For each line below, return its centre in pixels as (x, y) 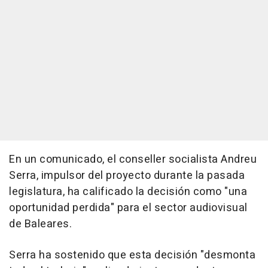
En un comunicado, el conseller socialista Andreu (133, 160)
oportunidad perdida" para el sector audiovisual (128, 208)
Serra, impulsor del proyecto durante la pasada (127, 176)
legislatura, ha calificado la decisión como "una (128, 192)
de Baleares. (40, 224)
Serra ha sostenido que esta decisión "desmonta (132, 255)
